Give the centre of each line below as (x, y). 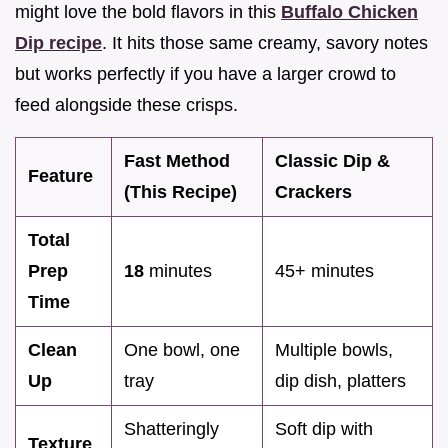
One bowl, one (182, 350)
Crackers (313, 192)
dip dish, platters (340, 381)
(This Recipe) (180, 192)
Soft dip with (324, 429)
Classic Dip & (332, 161)
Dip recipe (58, 43)
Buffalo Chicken (349, 12)
